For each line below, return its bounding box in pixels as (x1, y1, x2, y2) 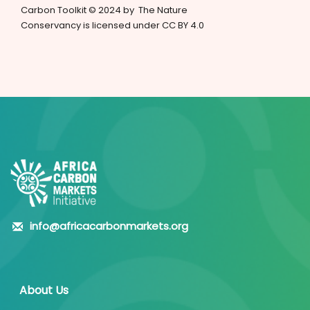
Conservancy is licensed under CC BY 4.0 (21, 19, 204, 33)
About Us (19, 282, 69, 299)
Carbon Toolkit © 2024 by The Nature (21, 3, 188, 17)
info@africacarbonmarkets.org (30, 219, 188, 234)
